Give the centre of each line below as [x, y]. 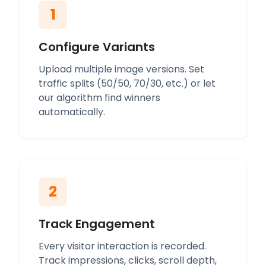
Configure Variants [97, 47]
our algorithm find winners [99, 98]
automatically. [72, 112]
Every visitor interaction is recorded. [122, 246]
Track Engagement [97, 224]
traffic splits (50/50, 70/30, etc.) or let [127, 83]
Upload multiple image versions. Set [121, 69]
